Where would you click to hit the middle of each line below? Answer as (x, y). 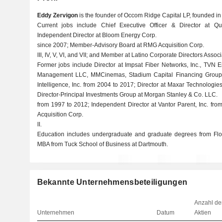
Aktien (203, 213)
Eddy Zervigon (57, 15)
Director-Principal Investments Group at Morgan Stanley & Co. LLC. (127, 95)
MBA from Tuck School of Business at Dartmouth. (102, 144)
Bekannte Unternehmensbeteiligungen (112, 182)
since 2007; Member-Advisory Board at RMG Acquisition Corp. (120, 45)
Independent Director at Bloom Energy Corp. (97, 35)
